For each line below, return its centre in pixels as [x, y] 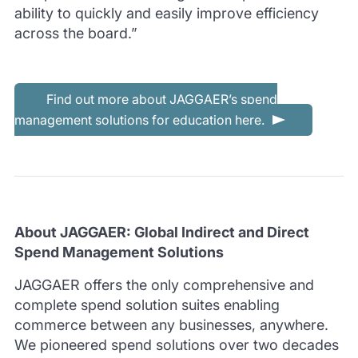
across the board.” [76, 33]
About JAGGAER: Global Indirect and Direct [161, 232]
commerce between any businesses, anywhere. [171, 325]
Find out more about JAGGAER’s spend [161, 99]
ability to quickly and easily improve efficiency [166, 13]
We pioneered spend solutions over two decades [176, 345]
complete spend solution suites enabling [147, 305]
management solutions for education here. [139, 120]
